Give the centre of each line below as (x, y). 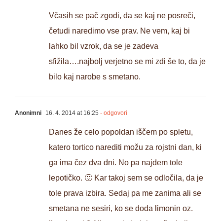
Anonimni (28, 113)
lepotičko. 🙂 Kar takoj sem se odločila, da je (126, 178)
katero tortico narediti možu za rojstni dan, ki (125, 147)
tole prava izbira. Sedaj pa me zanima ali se (125, 193)
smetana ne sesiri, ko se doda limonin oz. (121, 209)
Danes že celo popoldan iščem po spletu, (121, 132)
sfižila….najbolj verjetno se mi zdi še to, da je (127, 62)
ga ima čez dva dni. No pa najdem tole (116, 163)
